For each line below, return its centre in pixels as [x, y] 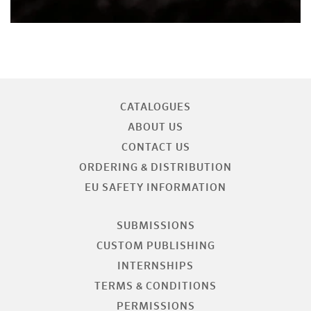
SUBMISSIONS [155, 226]
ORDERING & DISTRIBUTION [155, 168]
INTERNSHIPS [155, 267]
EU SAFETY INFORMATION [155, 188]
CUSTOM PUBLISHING [155, 246]
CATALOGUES [155, 108]
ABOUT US [155, 128]
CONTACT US [155, 148]
